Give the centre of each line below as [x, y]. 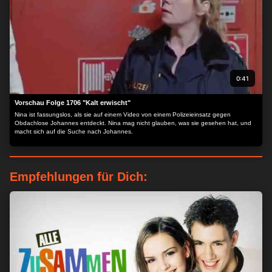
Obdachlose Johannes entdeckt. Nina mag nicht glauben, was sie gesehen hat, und [133, 123]
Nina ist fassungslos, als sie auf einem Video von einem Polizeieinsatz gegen [123, 114]
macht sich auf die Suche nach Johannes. [74, 131]
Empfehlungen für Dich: [79, 177]
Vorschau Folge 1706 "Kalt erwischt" [73, 103]
